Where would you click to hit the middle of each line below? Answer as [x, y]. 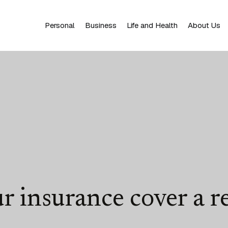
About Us [204, 25]
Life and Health [152, 25]
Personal [60, 25]
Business [101, 25]
